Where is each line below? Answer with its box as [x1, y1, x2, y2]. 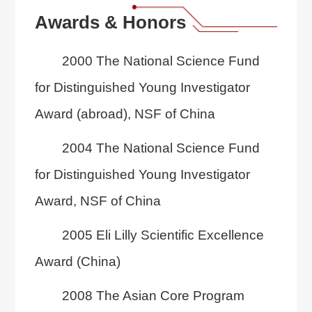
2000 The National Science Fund [61, 53, 260, 69]
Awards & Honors [34, 12, 186, 32]
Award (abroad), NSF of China [34, 106, 215, 122]
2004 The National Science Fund [61, 140, 260, 156]
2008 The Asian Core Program [61, 287, 244, 303]
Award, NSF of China [34, 193, 161, 209]
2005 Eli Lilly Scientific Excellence [61, 227, 264, 243]
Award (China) [34, 253, 120, 270]
